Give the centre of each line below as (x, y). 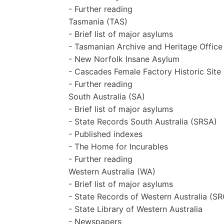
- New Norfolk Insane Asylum (124, 59)
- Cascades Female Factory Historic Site (145, 71)
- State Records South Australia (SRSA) (143, 121)
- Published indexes (105, 134)
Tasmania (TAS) (98, 21)
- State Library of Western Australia (135, 209)
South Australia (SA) (107, 96)
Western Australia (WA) (112, 171)
